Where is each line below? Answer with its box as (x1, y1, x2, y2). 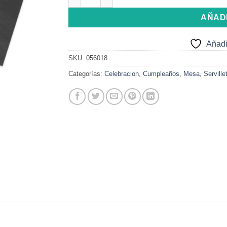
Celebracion (104, 70, 139, 78)
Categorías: (68, 70, 104, 78)
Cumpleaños (142, 70, 179, 78)
